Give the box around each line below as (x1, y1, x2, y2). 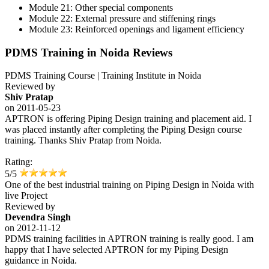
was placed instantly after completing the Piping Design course (5, 124, 242, 135)
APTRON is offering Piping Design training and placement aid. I (5, 113, 252, 124)
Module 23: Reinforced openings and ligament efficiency (29, 23, 244, 34)
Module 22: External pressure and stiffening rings (29, 13, 216, 23)
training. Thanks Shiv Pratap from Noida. (5, 135, 162, 146)
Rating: (5, 157, 32, 168)
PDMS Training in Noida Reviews (5, 46, 172, 59)
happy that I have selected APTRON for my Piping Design (5, 244, 228, 255)
